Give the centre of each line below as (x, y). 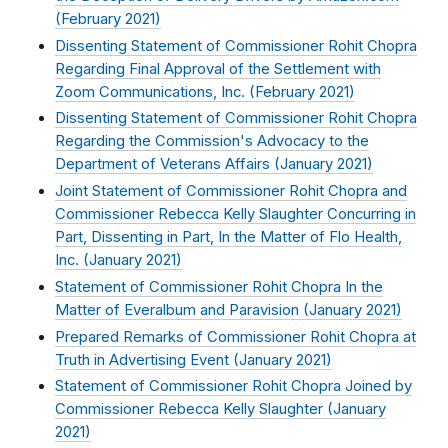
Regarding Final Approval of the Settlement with (218, 68)
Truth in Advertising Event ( (147, 359)
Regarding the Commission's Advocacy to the (212, 141)
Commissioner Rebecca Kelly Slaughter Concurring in (235, 214)
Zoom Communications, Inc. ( (155, 91)
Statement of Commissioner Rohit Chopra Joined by (233, 386)
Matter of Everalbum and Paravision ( (182, 309)
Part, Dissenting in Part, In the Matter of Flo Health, (228, 237)
